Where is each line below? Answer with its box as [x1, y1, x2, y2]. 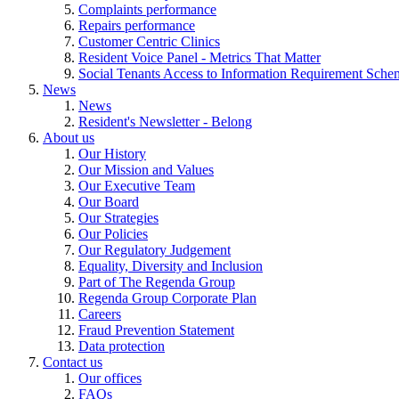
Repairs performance [78, 17, 195, 33]
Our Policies [78, 225, 148, 241]
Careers [78, 305, 121, 322]
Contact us [43, 354, 102, 370]
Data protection [78, 338, 165, 354]
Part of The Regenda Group [78, 273, 235, 289]
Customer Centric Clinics [78, 33, 220, 49]
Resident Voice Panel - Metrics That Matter [78, 49, 321, 65]
